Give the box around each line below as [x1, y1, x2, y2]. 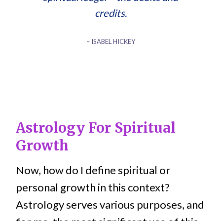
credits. [94, 6, 127, 19]
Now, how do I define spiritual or [16, 163, 170, 177]
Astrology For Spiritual [16, 119, 176, 137]
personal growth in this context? [16, 181, 170, 194]
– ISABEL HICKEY [86, 37, 135, 45]
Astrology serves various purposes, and [16, 198, 204, 212]
